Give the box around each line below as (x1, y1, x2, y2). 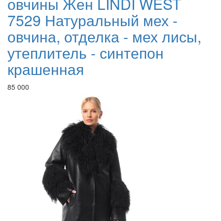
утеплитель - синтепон (7, 42, 164, 64)
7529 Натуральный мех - (7, 9, 178, 31)
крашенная (7, 58, 84, 80)
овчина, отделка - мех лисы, (7, 26, 201, 47)
